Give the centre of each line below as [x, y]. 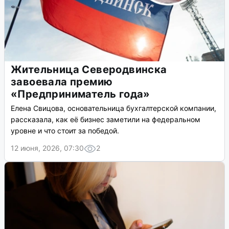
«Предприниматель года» [81, 94]
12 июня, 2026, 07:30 [47, 148]
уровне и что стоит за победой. [65, 131]
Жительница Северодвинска [89, 70]
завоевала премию [62, 82]
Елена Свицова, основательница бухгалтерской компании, [113, 108]
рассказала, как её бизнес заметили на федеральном [106, 120]
